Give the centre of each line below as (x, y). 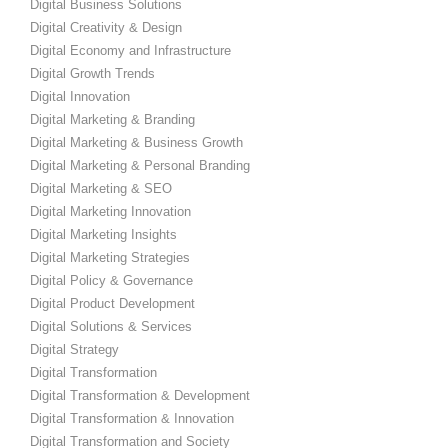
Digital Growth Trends (92, 73)
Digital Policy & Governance (111, 280)
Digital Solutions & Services (111, 326)
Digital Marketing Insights (103, 234)
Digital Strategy (74, 349)
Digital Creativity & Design (106, 27)
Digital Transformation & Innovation (132, 418)
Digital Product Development (112, 303)
